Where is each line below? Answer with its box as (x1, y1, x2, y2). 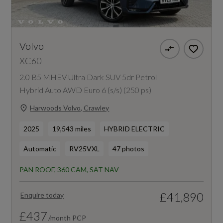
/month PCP (48, 213, 87, 222)
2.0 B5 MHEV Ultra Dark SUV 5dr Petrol (19, 72, 157, 82)
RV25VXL (69, 144, 100, 153)
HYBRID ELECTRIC (104, 124, 165, 133)
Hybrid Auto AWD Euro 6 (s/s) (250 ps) (19, 85, 152, 95)
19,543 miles (52, 124, 92, 133)
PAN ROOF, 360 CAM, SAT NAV (19, 165, 119, 174)
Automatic (23, 144, 57, 153)
